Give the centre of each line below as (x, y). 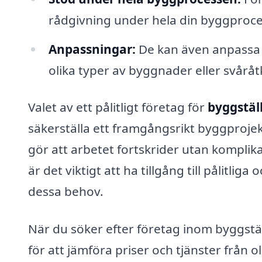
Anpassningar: (92, 49)
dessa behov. (66, 192)
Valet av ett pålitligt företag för (118, 107)
